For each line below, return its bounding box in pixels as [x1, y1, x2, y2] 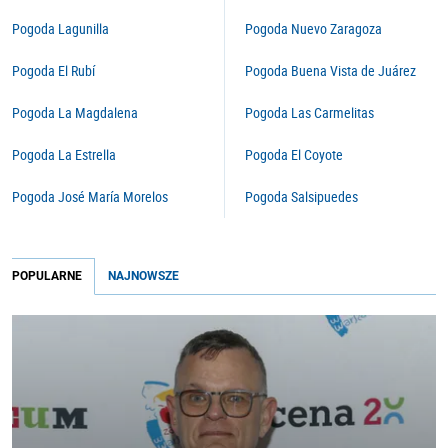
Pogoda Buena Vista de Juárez [245, 61, 416, 80]
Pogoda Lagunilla [12, 19, 109, 38]
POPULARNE [12, 269, 82, 283]
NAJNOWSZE [108, 269, 179, 283]
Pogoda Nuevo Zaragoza [245, 19, 382, 38]
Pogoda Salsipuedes [245, 187, 358, 206]
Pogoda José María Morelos [12, 187, 168, 206]
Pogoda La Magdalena [12, 103, 138, 122]
